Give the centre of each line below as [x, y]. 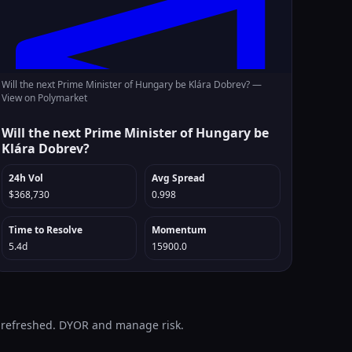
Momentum [180, 230]
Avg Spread [179, 178]
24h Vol [26, 178]
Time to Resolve [45, 230]
